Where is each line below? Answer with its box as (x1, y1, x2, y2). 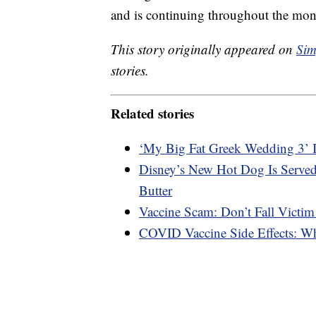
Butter (139, 181, 172, 199)
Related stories (111, 103, 194, 123)
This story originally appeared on (111, 40, 296, 59)
